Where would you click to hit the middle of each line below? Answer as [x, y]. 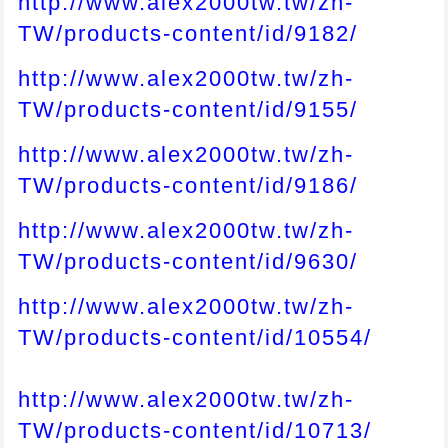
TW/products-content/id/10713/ [195, 430]
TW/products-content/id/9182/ [188, 33]
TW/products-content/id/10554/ [195, 337]
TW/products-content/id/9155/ [188, 109]
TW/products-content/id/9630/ [188, 261]
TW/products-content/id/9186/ [188, 185]
